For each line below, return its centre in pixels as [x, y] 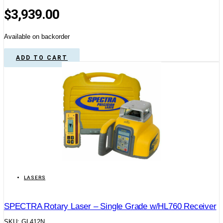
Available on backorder [37, 36]
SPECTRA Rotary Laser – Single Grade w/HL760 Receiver [110, 206]
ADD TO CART [42, 57]
